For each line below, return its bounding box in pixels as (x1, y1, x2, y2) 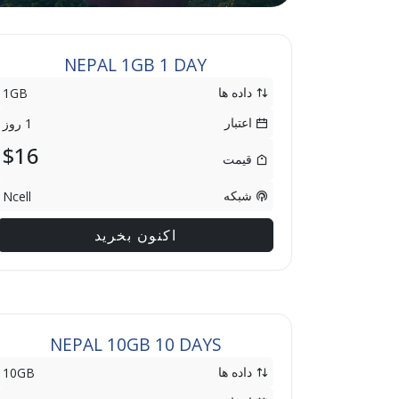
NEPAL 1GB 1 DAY (64, 53, 207, 77)
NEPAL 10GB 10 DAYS (49, 332, 222, 356)
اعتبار (224, 114, 256, 131)
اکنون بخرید (94, 225, 177, 245)
